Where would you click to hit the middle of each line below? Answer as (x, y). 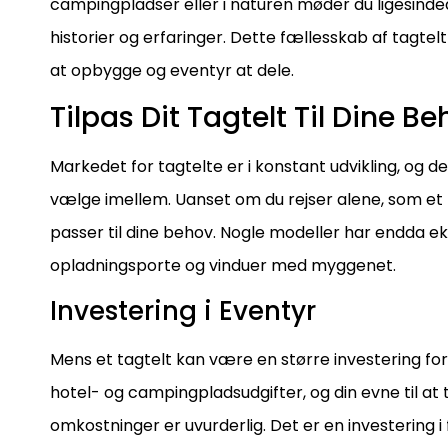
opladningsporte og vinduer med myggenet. (223, 265)
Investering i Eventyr (183, 311)
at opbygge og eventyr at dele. (172, 70)
